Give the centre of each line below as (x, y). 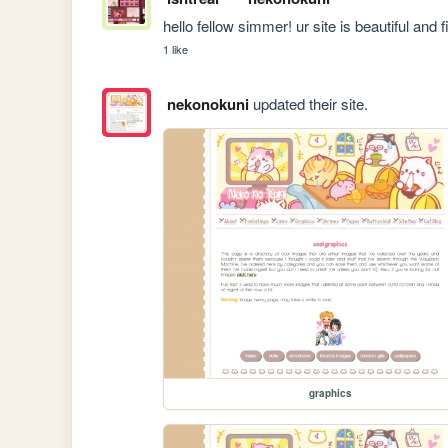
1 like (176, 48)
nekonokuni (207, 103)
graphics (330, 392)
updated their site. (308, 103)
